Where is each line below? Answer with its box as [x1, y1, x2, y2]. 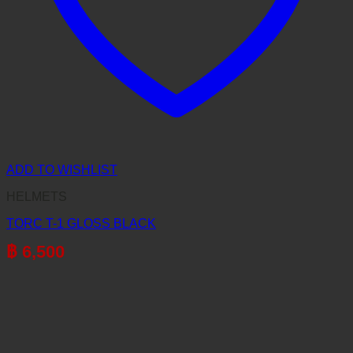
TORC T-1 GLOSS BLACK [6, 216, 156, 230]
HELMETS [6, 189, 67, 203]
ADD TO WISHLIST [6, 162, 117, 176]
